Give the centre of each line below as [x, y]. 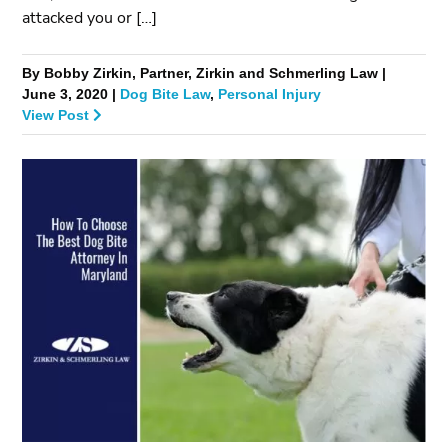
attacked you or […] [90, 18]
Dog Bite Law [165, 95]
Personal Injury [270, 95]
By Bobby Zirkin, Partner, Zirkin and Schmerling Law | [204, 74]
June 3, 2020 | [71, 95]
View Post [58, 116]
